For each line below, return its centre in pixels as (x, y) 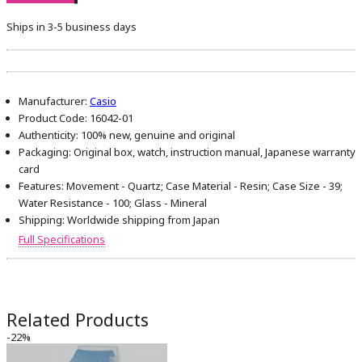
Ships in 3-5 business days (72, 27)
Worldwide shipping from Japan (142, 220)
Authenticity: (48, 135)
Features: (41, 186)
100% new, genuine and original (157, 135)
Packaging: (45, 152)
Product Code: (53, 118)
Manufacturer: (53, 101)
